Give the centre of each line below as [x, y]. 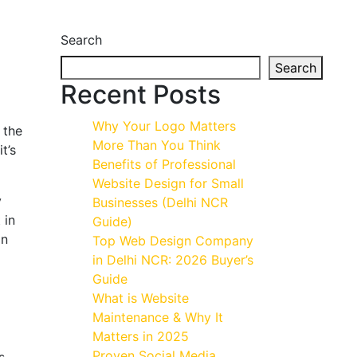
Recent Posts [141, 94]
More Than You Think [157, 145]
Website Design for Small [168, 183]
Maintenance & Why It [158, 317]
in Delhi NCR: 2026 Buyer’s [173, 260]
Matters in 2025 [141, 336]
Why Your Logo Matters [164, 126]
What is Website [141, 298]
